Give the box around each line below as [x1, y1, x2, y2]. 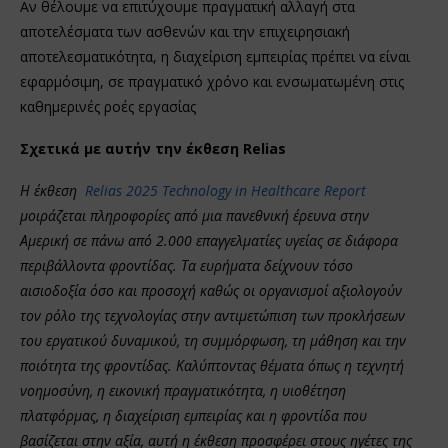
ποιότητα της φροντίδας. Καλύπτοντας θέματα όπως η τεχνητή [20, 355, 404, 375]
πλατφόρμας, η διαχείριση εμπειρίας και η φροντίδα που [20, 405, 367, 425]
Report [324, 180, 366, 200]
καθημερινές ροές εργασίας [20, 96, 196, 116]
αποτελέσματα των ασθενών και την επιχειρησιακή [20, 21, 350, 41]
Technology [162, 180, 231, 200]
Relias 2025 [85, 180, 162, 200]
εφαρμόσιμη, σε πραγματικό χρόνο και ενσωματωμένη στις [20, 71, 404, 91]
